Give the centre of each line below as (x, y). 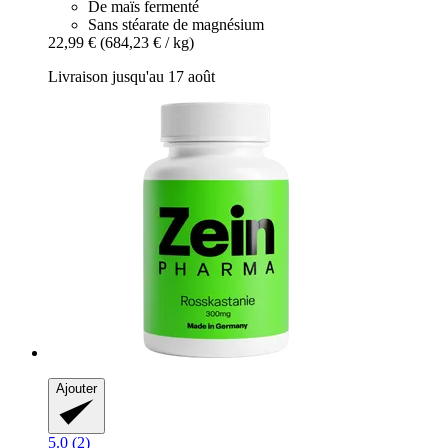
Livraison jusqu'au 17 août (131, 77)
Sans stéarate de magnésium (176, 25)
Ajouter (76, 389)
